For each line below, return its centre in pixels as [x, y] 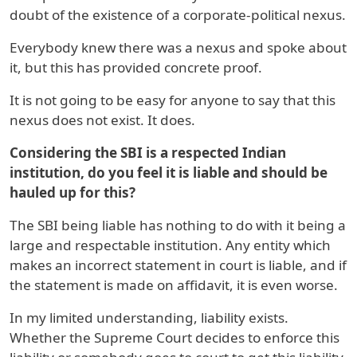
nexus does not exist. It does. [102, 120]
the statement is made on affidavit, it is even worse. [174, 285]
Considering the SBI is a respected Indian [148, 153]
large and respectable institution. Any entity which [170, 245]
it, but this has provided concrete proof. [136, 68]
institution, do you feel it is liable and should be [169, 173]
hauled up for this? [73, 193]
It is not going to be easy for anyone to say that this [173, 100]
